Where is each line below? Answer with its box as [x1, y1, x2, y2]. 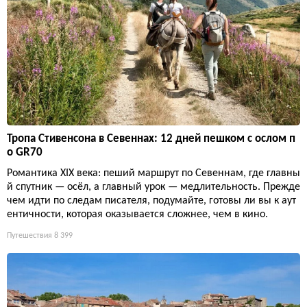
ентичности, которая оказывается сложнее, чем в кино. [7, 209, 268, 221]
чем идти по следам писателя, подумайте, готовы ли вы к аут [7, 195, 296, 207]
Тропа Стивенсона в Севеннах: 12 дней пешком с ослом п [7, 133, 295, 145]
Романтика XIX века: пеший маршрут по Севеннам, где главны [7, 168, 300, 180]
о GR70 [7, 147, 42, 159]
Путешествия [7, 232, 52, 241]
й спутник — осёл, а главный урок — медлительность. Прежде [7, 182, 300, 193]
